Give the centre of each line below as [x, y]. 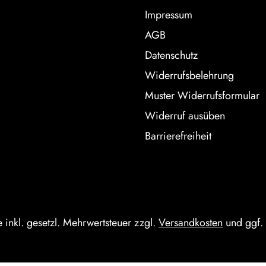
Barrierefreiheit [178, 136]
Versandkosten [191, 223]
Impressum [169, 15]
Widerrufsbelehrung [189, 75]
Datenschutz [171, 55]
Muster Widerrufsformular [202, 96]
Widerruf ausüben [185, 116]
